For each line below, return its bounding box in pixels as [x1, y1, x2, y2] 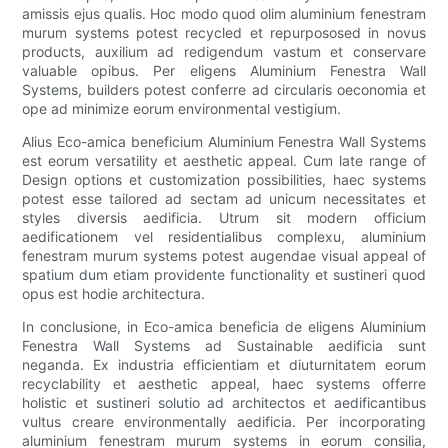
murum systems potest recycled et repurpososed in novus [22, 24, 426, 42]
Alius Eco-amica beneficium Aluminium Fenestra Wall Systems [22, 133, 426, 151]
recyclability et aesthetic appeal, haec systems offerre [22, 375, 426, 393]
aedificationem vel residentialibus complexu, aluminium [22, 228, 426, 246]
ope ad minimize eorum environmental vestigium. [22, 100, 342, 118]
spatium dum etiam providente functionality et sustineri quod [22, 266, 426, 284]
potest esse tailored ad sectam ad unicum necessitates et [22, 190, 426, 208]
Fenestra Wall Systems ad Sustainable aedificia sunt [22, 337, 426, 355]
